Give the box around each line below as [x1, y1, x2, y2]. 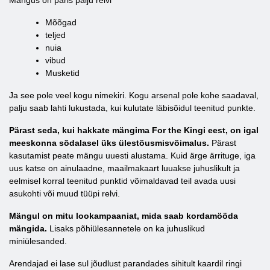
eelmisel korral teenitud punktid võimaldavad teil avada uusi [9, 176, 236, 186]
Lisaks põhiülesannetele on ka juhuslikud [47, 224, 205, 233]
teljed [45, 30, 66, 40]
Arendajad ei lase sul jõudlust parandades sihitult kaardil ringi [9, 259, 242, 268]
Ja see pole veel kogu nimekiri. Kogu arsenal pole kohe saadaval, [9, 90, 259, 100]
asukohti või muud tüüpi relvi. [9, 189, 120, 198]
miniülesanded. [9, 236, 67, 246]
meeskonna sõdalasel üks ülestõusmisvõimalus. [9, 138, 209, 148]
